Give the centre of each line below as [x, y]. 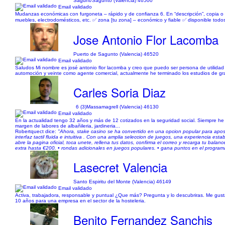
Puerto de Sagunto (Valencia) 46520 [116, 54]
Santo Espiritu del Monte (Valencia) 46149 [123, 182]
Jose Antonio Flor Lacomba [146, 39]
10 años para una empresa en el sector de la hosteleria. [80, 201]
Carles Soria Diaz [120, 92]
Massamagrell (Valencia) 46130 [123, 107]
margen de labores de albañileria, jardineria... [68, 126]
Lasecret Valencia [121, 167]
